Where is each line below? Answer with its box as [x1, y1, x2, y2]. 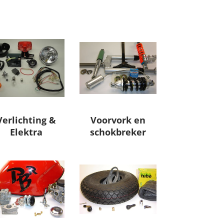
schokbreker [90, 126, 146, 138]
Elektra [9, 126, 42, 138]
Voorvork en [90, 114, 146, 126]
